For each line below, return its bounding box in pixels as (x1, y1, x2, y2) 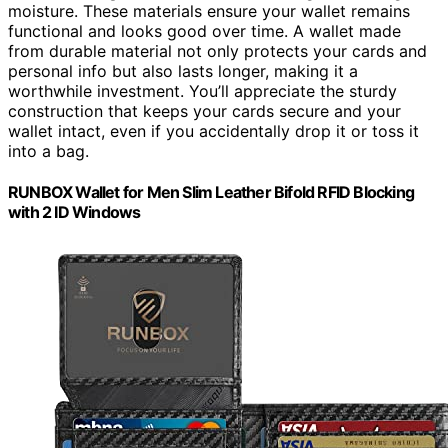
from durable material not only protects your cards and (8, 40, 427, 61)
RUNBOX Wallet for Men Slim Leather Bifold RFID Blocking (8, 182, 415, 203)
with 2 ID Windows (8, 202, 141, 223)
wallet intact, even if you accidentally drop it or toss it (8, 120, 419, 141)
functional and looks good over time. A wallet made (8, 20, 401, 41)
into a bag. (8, 140, 89, 161)
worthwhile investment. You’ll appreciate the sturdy (8, 80, 397, 101)
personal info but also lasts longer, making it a (8, 60, 358, 81)
